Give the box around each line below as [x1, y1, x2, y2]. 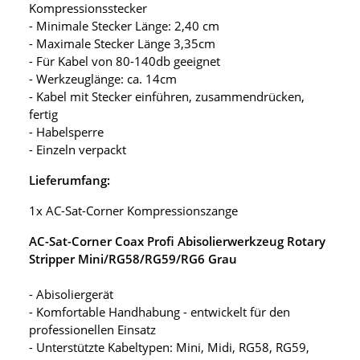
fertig [29, 106, 58, 123]
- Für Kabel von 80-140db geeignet [29, 53, 220, 70]
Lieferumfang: [29, 172, 110, 189]
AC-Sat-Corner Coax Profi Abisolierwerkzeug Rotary [29, 233, 325, 250]
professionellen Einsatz [29, 321, 156, 338]
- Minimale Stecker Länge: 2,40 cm [29, 18, 219, 35]
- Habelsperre [29, 124, 104, 141]
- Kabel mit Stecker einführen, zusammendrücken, [29, 88, 305, 105]
